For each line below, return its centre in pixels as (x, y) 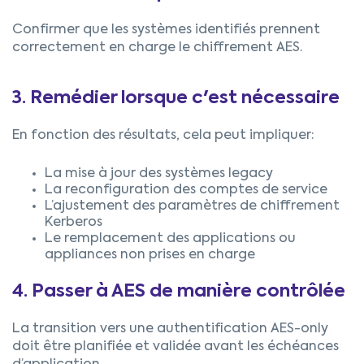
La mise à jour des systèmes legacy (159, 173)
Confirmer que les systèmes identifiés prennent (166, 30)
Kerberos (74, 222)
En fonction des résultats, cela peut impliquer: (163, 135)
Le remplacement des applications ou (170, 238)
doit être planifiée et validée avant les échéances (175, 347)
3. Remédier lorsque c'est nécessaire (176, 98)
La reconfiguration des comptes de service (186, 190)
